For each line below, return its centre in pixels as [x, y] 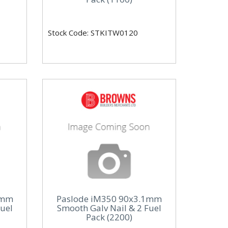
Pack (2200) [109, 217]
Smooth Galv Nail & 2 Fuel [109, 208]
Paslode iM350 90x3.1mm [109, 198]
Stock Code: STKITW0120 [93, 32]
